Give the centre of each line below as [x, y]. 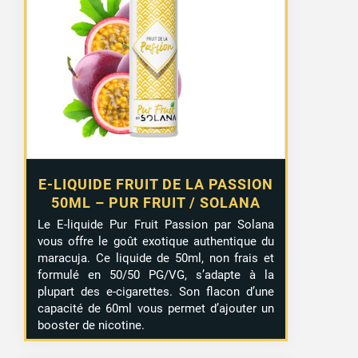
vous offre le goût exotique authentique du [156, 242]
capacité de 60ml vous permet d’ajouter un [156, 309]
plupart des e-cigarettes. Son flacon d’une [156, 292]
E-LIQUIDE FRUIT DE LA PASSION [156, 185]
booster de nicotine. [91, 326]
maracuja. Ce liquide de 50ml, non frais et [156, 259]
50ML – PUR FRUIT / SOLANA [156, 203]
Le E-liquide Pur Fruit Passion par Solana [156, 225]
